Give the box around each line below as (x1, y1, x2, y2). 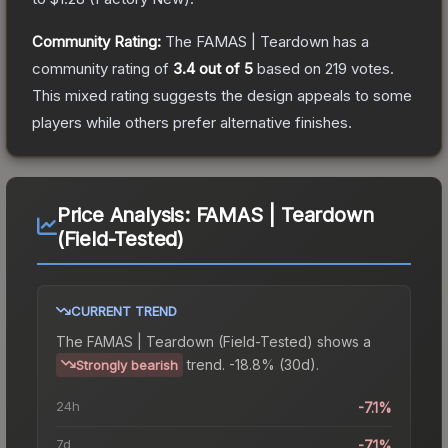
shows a (313, 332, 371, 350)
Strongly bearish (76, 356, 178, 373)
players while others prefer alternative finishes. (32, 112, 352, 132)
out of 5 (195, 58, 253, 78)
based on (253, 58, 325, 78)
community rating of (32, 58, 173, 78)
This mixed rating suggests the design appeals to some (32, 85, 412, 105)
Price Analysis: (56, 202, 196, 227)
